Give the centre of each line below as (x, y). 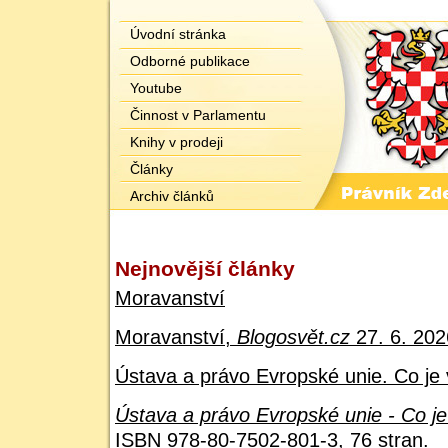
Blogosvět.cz (293, 337)
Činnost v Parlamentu (198, 115)
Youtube (156, 88)
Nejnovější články (205, 268)
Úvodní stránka (178, 34)
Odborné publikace (190, 61)
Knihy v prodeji (176, 142)
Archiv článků (172, 196)
